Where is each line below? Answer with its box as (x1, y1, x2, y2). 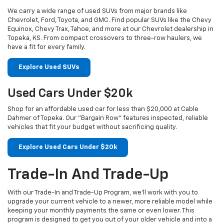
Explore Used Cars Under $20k (18, 144, 117, 151)
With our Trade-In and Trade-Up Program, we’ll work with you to (7, 189, 198, 196)
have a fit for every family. (7, 44, 85, 51)
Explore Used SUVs (18, 64, 79, 71)
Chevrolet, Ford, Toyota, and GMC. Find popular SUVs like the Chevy (7, 17, 211, 24)
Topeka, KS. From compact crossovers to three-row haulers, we (7, 35, 202, 42)
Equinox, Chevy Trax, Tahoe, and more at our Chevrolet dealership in (7, 26, 213, 33)
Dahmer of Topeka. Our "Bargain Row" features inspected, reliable (7, 115, 208, 122)
